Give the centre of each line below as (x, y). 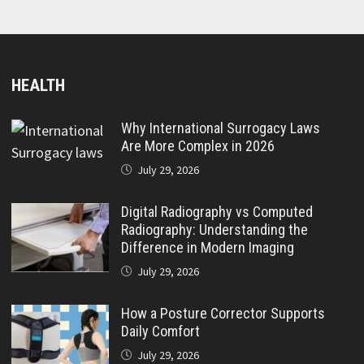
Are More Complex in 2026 (197, 146)
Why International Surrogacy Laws (220, 128)
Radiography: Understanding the (214, 230)
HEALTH (38, 85)
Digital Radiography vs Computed (217, 212)
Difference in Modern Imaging (207, 247)
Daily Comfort (160, 331)
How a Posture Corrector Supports (223, 313)
